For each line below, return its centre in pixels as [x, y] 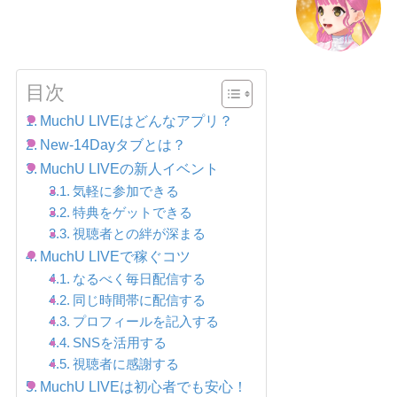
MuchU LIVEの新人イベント [130, 168]
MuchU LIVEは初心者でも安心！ [144, 386]
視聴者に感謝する [125, 364]
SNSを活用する [119, 343]
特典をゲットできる [132, 212]
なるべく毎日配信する [139, 279]
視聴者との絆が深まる [139, 234]
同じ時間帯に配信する [139, 300]
